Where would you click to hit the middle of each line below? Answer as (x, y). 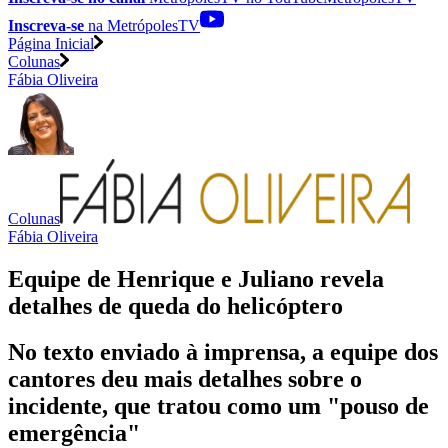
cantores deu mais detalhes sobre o (185, 379)
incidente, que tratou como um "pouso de (218, 406)
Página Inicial (51, 43)
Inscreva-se (46, 25)
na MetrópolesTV (142, 25)
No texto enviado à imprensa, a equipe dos (223, 352)
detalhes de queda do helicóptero (175, 305)
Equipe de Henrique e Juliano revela (196, 278)
